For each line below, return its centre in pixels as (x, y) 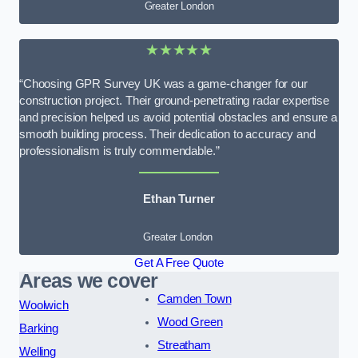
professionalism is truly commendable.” (119, 151)
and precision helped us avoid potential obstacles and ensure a (178, 118)
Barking (39, 329)
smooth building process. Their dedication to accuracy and (167, 135)
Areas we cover (89, 281)
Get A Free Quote (179, 263)
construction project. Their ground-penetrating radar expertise (174, 101)
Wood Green (190, 322)
